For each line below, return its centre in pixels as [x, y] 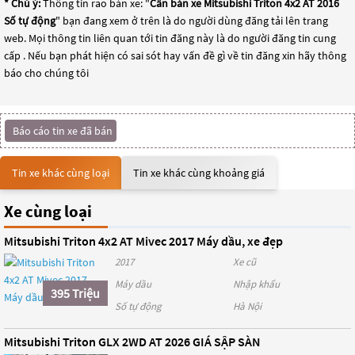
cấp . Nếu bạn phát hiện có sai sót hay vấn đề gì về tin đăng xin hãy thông [175, 55]
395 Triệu [76, 293]
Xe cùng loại [48, 211]
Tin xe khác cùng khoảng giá [199, 173]
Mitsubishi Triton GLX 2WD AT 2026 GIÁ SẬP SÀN [132, 342]
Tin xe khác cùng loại [61, 173]
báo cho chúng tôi [46, 73]
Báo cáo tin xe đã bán [63, 131]
